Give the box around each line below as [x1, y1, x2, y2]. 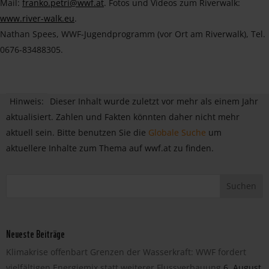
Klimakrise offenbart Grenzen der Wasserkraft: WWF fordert [6, 246, 246, 258]
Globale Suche [148, 126, 206, 138]
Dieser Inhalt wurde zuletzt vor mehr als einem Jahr [50, 95, 258, 107]
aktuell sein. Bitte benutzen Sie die [6, 126, 148, 138]
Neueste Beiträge [6, 224, 65, 241]
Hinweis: [10, 95, 44, 107]
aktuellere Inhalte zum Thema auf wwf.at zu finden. [6, 142, 214, 154]
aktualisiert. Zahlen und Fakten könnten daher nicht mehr [6, 110, 240, 122]
